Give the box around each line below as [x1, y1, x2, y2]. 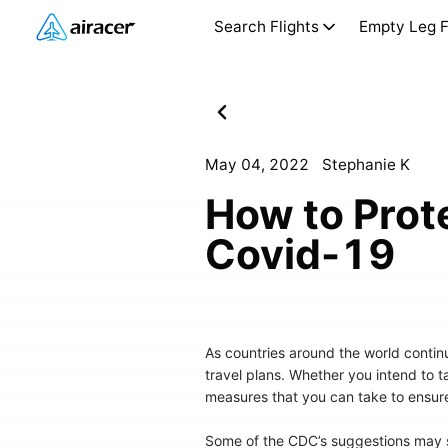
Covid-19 [204, 228, 396, 279]
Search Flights [213, 17, 319, 36]
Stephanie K [322, 154, 411, 174]
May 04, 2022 [204, 154, 309, 174]
